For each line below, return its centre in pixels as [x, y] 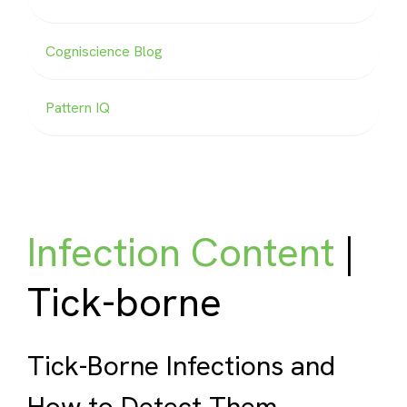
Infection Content [181, 252]
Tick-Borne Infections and [181, 366]
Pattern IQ [78, 108]
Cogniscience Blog [104, 51]
